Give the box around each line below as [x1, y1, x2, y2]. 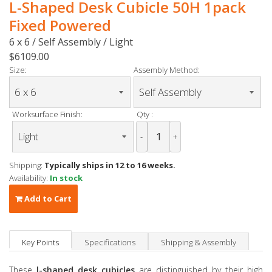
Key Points [22, 236, 59, 248]
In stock [50, 172, 83, 183]
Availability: [9, 172, 50, 183]
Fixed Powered [9, 15, 111, 35]
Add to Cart [22, 192, 72, 204]
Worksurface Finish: [12, 108, 83, 120]
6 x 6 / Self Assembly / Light [9, 35, 133, 49]
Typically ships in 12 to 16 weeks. [44, 159, 175, 171]
